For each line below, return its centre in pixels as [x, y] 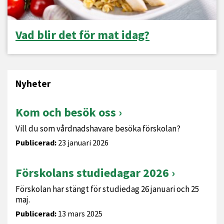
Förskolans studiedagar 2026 [92, 173]
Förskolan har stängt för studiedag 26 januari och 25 [107, 189]
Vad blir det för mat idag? [82, 35]
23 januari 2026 [82, 142]
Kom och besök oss [66, 112]
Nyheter [33, 83]
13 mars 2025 [79, 213]
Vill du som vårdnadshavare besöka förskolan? [98, 128]
